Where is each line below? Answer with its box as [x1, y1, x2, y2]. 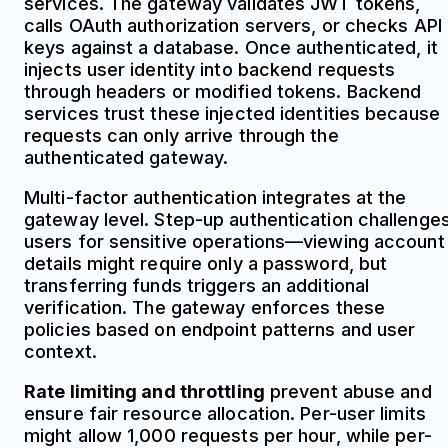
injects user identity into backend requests [24, 58, 396, 80]
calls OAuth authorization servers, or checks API [24, 14, 442, 36]
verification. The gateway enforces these [24, 296, 386, 318]
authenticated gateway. [24, 146, 229, 168]
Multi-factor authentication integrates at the [24, 186, 407, 208]
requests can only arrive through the [24, 124, 339, 146]
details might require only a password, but [24, 252, 388, 274]
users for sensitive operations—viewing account [24, 230, 445, 252]
